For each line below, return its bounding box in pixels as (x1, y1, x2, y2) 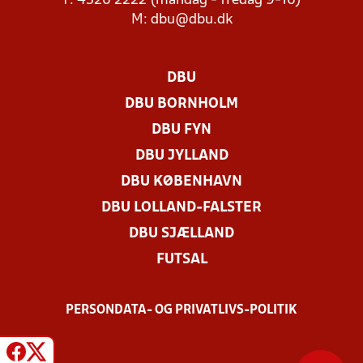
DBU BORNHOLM (125, 97, 238, 112)
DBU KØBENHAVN (121, 175, 242, 190)
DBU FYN (152, 123, 211, 138)
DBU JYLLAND (135, 149, 228, 164)
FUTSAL (156, 253, 207, 267)
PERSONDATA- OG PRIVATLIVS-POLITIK (66, 305, 297, 317)
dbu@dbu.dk (150, 13, 233, 28)
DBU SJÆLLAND (129, 227, 234, 241)
